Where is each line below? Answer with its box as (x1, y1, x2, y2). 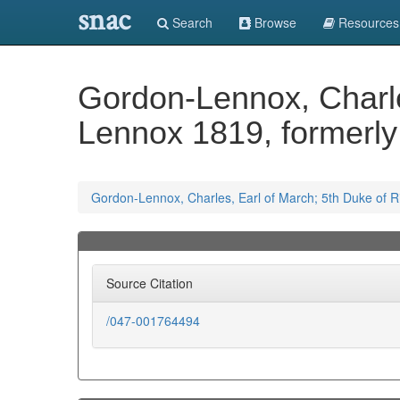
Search (169, 13, 212, 31)
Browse (251, 13, 296, 31)
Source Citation (106, 274, 193, 292)
